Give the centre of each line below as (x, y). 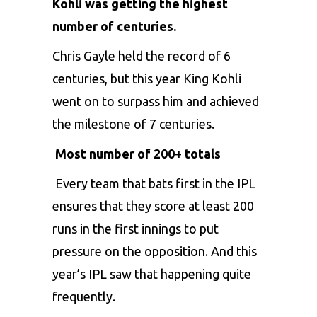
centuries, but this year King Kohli (147, 78)
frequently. (84, 296)
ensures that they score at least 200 (153, 206)
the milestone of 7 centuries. (133, 123)
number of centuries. (114, 26)
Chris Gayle (84, 56)
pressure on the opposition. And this (155, 251)
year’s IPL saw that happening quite (152, 273)
